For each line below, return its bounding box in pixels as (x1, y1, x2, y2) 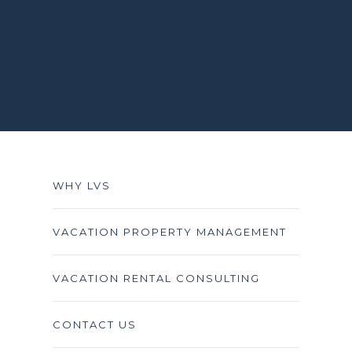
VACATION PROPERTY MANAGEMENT (52, 225, 287, 239)
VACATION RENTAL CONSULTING (52, 272, 260, 285)
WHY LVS (52, 179, 111, 192)
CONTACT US (52, 318, 137, 332)
